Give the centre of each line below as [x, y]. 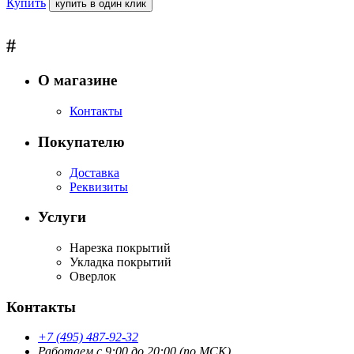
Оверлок [93, 277]
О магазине [77, 81]
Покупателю [81, 141]
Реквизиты [99, 186]
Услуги [62, 217]
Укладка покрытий [121, 262]
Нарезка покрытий [120, 248]
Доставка [94, 172]
